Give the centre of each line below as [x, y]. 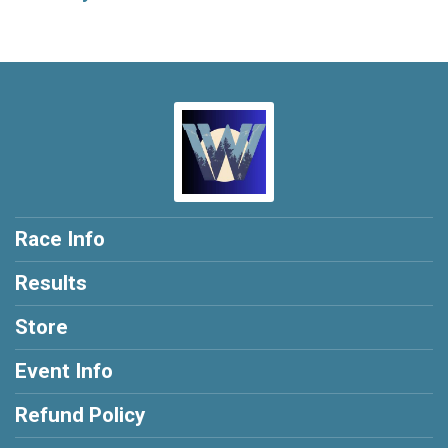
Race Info [60, 239]
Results [51, 283]
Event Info [64, 371]
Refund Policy [80, 415]
